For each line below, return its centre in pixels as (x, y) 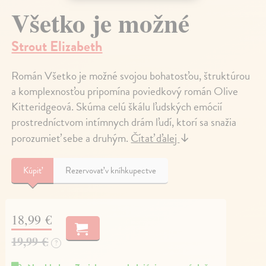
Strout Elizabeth (57, 46)
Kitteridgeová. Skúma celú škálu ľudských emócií (117, 106)
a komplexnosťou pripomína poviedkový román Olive (125, 91)
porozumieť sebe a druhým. (71, 138)
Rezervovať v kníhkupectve (111, 170)
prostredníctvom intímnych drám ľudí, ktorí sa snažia (124, 122)
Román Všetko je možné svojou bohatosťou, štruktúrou (131, 75)
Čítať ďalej (155, 138)
